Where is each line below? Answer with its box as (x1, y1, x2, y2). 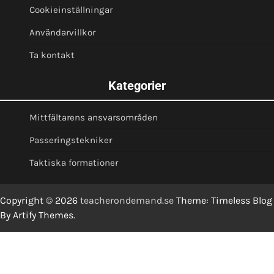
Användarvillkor (29, 26, 95, 38)
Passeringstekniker (29, 134, 112, 146)
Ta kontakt (29, 49, 75, 61)
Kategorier (108, 78, 166, 93)
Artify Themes (13, 209, 73, 221)
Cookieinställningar (29, 4, 113, 15)
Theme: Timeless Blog (174, 194, 272, 206)
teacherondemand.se (80, 194, 174, 206)
